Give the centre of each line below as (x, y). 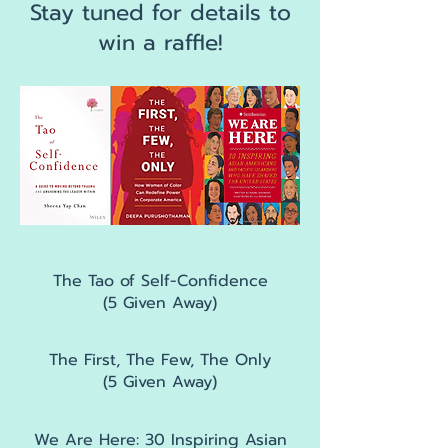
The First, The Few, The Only (160, 360)
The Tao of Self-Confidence (160, 281)
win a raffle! (160, 42)
